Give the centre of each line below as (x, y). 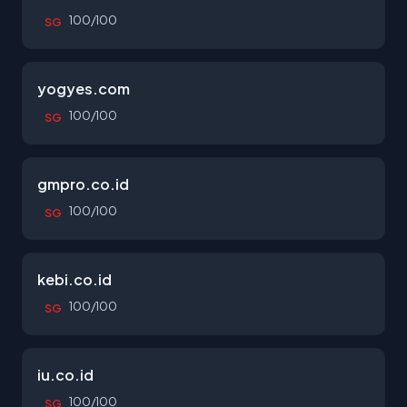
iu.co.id (65, 375)
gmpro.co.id (83, 184)
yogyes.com (84, 89)
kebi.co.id (74, 279)
